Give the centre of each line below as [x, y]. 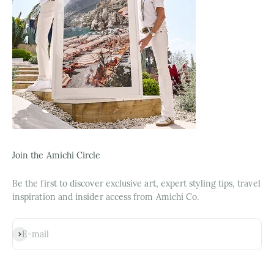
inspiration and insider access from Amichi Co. [106, 197]
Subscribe [31, 233]
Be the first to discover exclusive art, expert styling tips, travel [136, 183]
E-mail [36, 234]
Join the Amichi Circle [57, 155]
